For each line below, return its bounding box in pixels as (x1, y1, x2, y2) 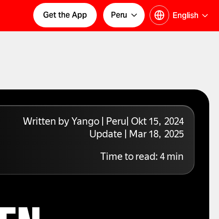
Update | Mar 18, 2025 (89, 129, 184, 141)
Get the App (43, 10, 87, 20)
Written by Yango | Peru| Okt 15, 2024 (22, 116, 184, 129)
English (173, 11, 198, 20)
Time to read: (100, 151, 160, 164)
